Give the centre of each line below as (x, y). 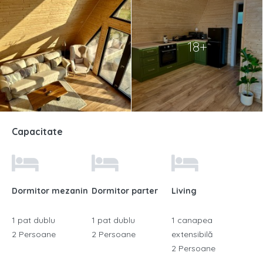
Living (184, 191)
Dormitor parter (124, 191)
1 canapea (192, 220)
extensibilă (192, 234)
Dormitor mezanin (50, 191)
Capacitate (37, 131)
